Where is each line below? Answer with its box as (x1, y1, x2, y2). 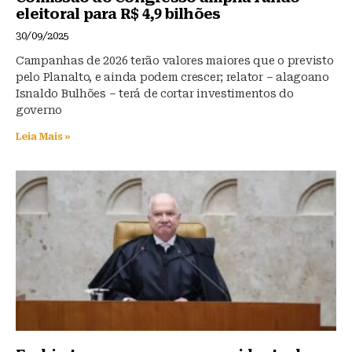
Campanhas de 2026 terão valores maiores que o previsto (16, 53, 334, 67)
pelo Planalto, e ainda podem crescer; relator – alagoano (16, 70, 329, 83)
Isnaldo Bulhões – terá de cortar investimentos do (16, 86, 294, 100)
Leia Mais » (16, 130, 71, 142)
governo (16, 103, 63, 116)
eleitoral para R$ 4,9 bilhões (16, 5, 221, 22)
